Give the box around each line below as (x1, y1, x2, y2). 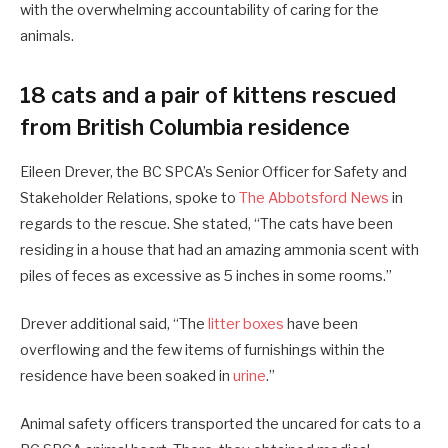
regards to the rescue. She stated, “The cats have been (20, 214, 393, 233)
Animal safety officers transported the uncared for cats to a (20, 415, 421, 434)
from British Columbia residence (20, 113, 350, 140)
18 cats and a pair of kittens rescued (20, 81, 396, 108)
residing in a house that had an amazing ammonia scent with (20, 240, 419, 259)
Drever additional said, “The (20, 314, 208, 333)
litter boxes (208, 314, 284, 333)
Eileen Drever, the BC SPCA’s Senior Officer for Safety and (20, 162, 407, 181)
